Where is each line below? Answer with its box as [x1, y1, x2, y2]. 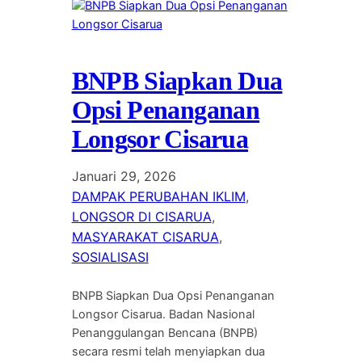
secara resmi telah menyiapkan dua [71, 344, 265, 360]
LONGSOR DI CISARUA [71, 208, 212, 225]
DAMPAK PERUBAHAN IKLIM [71, 188, 246, 205]
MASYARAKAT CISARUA [71, 229, 219, 246]
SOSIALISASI [71, 249, 149, 266]
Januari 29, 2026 [71, 168, 176, 185]
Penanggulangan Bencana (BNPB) [71, 326, 258, 341]
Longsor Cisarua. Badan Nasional [71, 307, 255, 322]
